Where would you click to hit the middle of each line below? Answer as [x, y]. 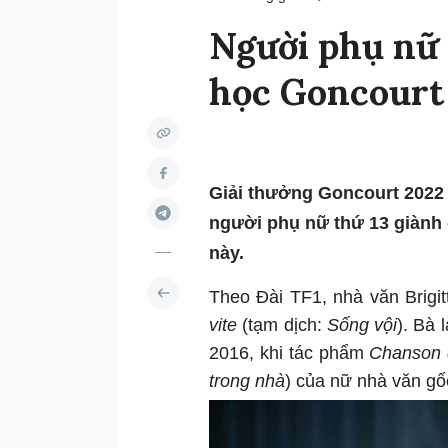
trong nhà [247, 381]
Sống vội [362, 325]
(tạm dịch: [282, 325]
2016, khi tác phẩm [289, 353]
